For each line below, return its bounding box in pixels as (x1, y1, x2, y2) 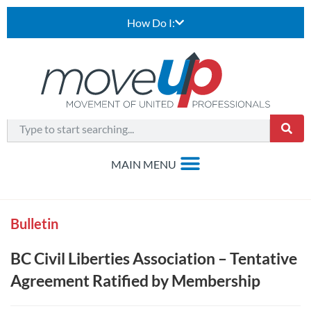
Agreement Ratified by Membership (10, 271, 260, 290)
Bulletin (10, 215, 58, 232)
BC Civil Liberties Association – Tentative (10, 249, 297, 268)
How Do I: (127, 16, 175, 29)
